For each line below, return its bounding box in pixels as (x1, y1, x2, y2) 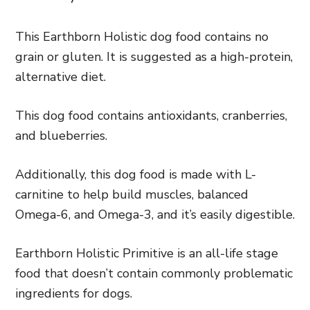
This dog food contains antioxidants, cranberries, (15, 107, 287, 124)
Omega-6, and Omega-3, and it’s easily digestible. (15, 206, 295, 223)
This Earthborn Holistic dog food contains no (15, 28, 268, 45)
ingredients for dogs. (15, 284, 132, 302)
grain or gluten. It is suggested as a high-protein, (15, 48, 293, 65)
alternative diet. (15, 68, 106, 85)
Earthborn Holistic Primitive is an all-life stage (15, 244, 278, 262)
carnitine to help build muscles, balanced (15, 185, 248, 203)
